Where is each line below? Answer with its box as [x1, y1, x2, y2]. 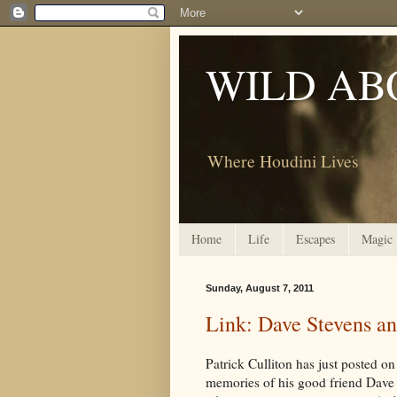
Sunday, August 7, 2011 [206, 282, 314, 293]
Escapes [296, 230, 335, 248]
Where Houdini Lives [207, 148, 359, 173]
